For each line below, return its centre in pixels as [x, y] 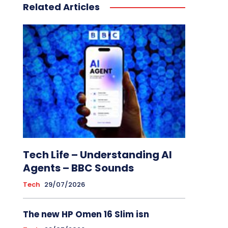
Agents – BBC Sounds [78, 168]
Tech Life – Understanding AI [97, 155]
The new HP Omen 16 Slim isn [86, 215]
